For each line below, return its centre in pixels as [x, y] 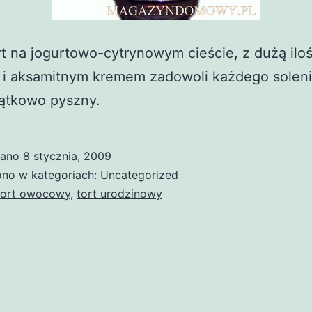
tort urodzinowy [119, 194]
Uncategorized [139, 175]
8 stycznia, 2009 [67, 156]
